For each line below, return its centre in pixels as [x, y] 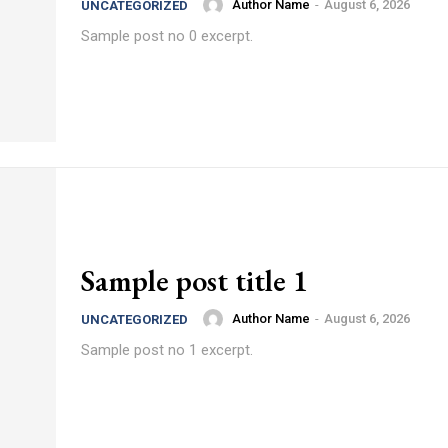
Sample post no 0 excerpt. [167, 35]
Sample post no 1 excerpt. [167, 349]
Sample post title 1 [194, 280]
